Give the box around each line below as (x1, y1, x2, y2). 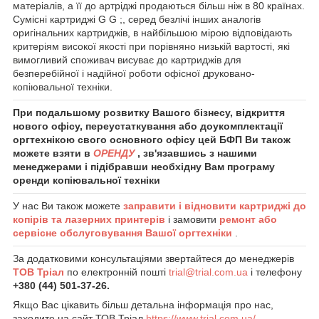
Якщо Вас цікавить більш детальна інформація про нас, (13, 298, 273, 310)
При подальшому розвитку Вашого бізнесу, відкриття (13, 106, 285, 118)
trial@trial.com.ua (169, 266, 251, 278)
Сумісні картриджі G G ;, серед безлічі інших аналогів (13, 13, 261, 25)
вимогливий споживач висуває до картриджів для (13, 53, 241, 66)
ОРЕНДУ (93, 147, 137, 159)
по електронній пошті (67, 266, 169, 278)
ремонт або (219, 213, 277, 225)
